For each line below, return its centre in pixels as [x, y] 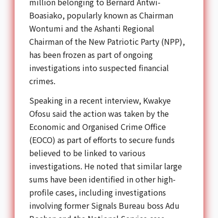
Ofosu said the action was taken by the [99, 114]
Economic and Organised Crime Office [98, 127]
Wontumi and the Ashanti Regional [92, 28]
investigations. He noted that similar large [106, 166]
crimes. [42, 81]
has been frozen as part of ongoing [91, 55]
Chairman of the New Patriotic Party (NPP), [107, 42]
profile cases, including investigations [98, 192]
